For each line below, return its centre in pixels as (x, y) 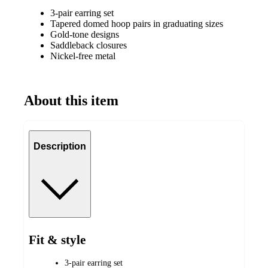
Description (60, 147)
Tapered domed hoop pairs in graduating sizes (137, 24)
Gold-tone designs (85, 34)
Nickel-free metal (83, 56)
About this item (71, 100)
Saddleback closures (89, 45)
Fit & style (57, 240)
